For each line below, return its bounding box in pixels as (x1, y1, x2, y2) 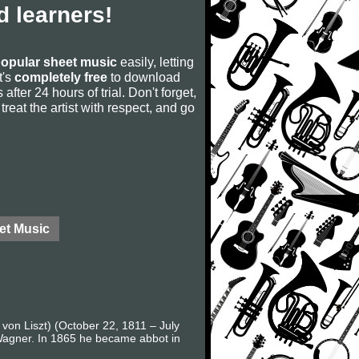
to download (107, 70, 180, 84)
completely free (14, 70, 107, 84)
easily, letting (117, 54, 194, 69)
